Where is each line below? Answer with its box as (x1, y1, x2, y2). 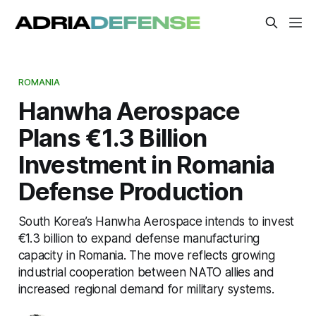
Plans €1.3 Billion (18, 122, 207, 152)
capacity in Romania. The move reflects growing (18, 247, 275, 262)
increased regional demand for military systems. (18, 281, 274, 296)
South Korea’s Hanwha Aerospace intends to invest (18, 213, 294, 229)
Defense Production (18, 176, 243, 206)
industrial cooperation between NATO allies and (18, 264, 274, 279)
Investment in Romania (18, 149, 275, 179)
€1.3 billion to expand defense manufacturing (18, 230, 260, 245)
